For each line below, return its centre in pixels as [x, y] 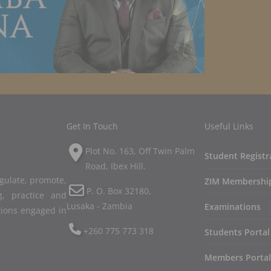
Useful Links [229, 126]
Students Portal [237, 232]
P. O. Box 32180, [119, 191]
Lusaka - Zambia [100, 206]
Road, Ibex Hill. [116, 166]
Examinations [233, 207]
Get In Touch [92, 126]
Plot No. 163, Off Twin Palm [140, 151]
